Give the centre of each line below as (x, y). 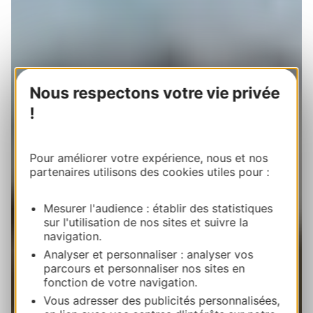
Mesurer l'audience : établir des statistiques (158, 209)
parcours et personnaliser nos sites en (144, 269)
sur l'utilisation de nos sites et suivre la (146, 223)
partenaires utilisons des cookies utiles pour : (150, 172)
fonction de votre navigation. (121, 283)
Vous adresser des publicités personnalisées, (162, 300)
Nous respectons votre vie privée (155, 93)
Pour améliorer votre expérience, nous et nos (149, 158)
